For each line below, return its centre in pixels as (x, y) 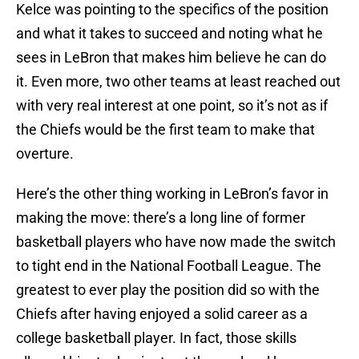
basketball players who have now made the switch (176, 242)
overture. (45, 154)
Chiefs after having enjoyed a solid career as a (162, 314)
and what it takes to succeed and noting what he (169, 34)
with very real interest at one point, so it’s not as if (172, 106)
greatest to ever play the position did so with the (168, 290)
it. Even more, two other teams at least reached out (178, 82)
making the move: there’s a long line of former (161, 218)
